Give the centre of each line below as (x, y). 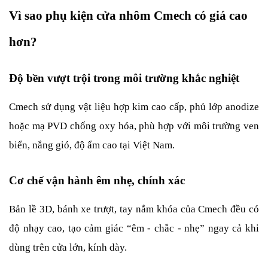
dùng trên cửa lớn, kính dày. (68, 247)
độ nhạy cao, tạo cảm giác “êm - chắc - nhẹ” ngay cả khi (134, 228)
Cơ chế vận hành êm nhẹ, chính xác (97, 180)
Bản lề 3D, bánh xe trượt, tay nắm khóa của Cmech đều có (134, 209)
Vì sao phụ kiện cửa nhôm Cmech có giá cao (128, 16)
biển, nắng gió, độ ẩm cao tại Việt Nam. (92, 145)
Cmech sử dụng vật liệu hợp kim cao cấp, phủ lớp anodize (134, 107)
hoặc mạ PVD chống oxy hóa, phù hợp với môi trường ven (134, 126)
